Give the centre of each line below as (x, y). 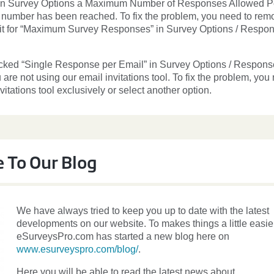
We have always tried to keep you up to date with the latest (143, 211)
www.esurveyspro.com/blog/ (77, 249)
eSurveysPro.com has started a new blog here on (123, 236)
